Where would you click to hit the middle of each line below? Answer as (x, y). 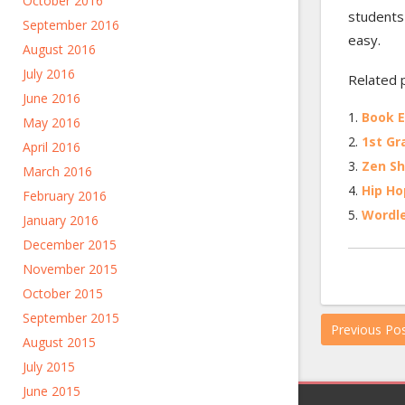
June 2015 (52, 391)
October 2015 (63, 293)
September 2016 (71, 25)
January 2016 (61, 220)
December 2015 (70, 245)
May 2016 (52, 122)
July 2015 (49, 367)
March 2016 (57, 171)
